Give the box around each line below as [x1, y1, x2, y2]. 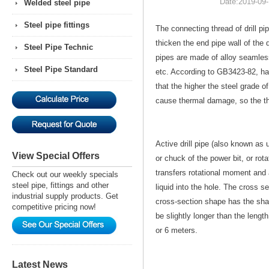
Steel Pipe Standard [24, 65, 98, 74]
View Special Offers [12, 151, 100, 161]
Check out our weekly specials [12, 170, 118, 179]
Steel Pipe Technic [24, 43, 93, 52]
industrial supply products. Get [12, 192, 118, 201]
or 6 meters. [156, 226, 198, 235]
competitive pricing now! [12, 202, 96, 211]
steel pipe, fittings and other [12, 181, 109, 190]
